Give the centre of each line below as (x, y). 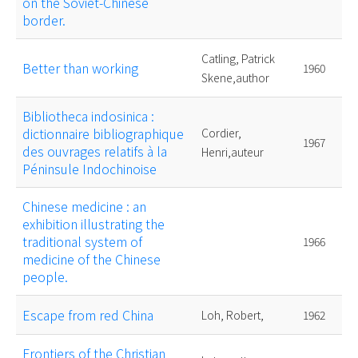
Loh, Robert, (233, 315)
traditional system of (82, 242)
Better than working (80, 68)
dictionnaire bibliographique (103, 134)
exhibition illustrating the (93, 224)
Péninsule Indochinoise (89, 169)
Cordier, (221, 133)
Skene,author (235, 78)
